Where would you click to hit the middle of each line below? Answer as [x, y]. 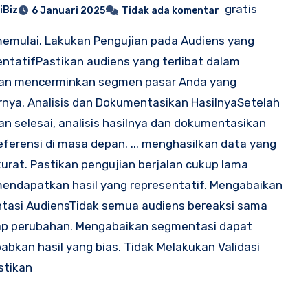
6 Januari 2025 [69, 10]
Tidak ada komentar [171, 10]
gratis [240, 9]
